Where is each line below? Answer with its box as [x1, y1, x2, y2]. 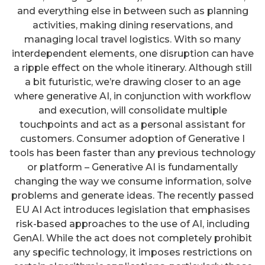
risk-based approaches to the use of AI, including [15, 218, 250, 230]
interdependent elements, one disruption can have [11, 47, 254, 59]
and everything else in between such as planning [17, 5, 248, 17]
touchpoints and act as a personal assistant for [20, 118, 245, 130]
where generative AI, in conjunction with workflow [14, 90, 251, 102]
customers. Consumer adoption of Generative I [20, 132, 245, 144]
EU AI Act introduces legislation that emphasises [15, 203, 250, 215]
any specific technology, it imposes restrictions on [13, 246, 252, 258]
